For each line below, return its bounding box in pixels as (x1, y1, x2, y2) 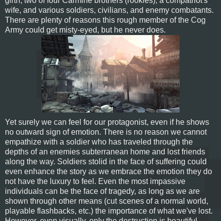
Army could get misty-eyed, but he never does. (5, 25, 166, 34)
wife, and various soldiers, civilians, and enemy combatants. (5, 5, 214, 14)
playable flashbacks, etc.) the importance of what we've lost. (5, 206, 213, 215)
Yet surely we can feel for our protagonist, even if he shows (5, 117, 209, 126)
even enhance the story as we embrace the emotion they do (5, 167, 212, 176)
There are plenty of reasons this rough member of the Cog (5, 15, 206, 24)
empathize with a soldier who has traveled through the (5, 137, 193, 146)
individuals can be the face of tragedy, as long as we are (5, 186, 200, 195)
